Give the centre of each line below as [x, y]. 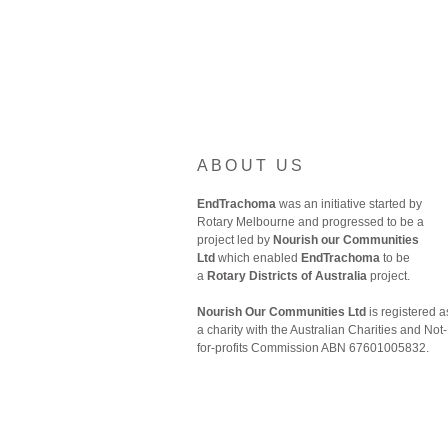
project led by [235, 240]
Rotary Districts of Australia [287, 276]
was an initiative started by [349, 204]
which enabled [258, 258]
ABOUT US [251, 165]
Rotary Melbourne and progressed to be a [310, 222]
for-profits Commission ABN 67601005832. [313, 348]
